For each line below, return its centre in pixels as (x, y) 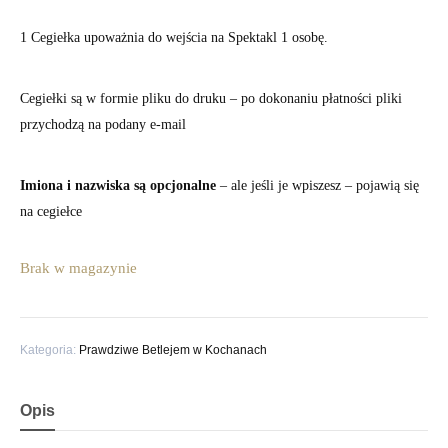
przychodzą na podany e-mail (103, 124)
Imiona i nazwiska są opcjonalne (120, 185)
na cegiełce (51, 211)
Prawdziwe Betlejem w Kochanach (173, 350)
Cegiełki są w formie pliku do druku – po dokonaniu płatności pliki (211, 98)
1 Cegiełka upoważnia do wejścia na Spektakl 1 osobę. (174, 37)
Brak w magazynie (78, 268)
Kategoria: (49, 350)
